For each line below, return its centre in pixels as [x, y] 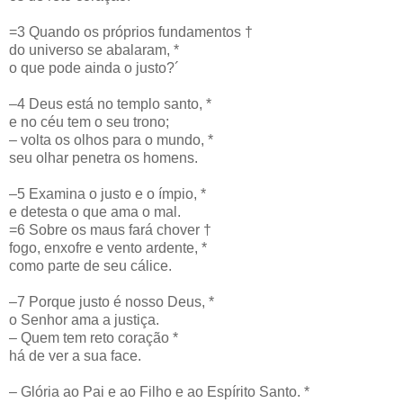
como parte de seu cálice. [90, 265]
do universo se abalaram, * [94, 49]
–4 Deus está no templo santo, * [110, 103]
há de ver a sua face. [75, 355]
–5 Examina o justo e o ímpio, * [107, 193]
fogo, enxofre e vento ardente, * [108, 247]
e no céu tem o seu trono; [89, 121]
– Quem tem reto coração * [94, 337]
